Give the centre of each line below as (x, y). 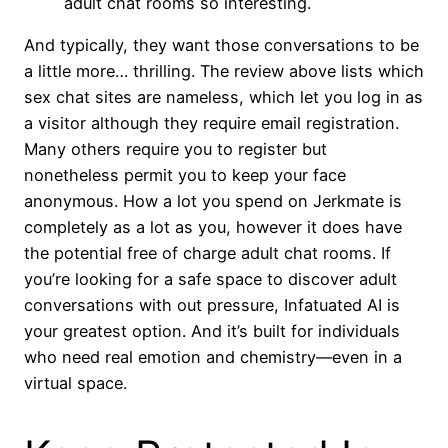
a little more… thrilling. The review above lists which (224, 71)
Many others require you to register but (175, 149)
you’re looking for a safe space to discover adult (210, 279)
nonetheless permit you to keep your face (185, 175)
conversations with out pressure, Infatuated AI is (212, 305)
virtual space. (75, 383)
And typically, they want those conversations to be (221, 45)
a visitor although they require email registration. (211, 123)
